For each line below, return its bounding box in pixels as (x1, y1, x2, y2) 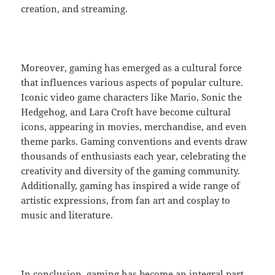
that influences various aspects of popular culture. (21, 76, 244, 89)
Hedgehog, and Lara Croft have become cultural (21, 106, 231, 118)
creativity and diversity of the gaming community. (21, 165, 241, 177)
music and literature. (21, 209, 114, 222)
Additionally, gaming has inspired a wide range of (21, 179, 241, 192)
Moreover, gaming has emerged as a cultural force (21, 61, 242, 74)
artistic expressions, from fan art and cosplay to (21, 194, 231, 207)
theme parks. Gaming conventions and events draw (21, 135, 248, 148)
